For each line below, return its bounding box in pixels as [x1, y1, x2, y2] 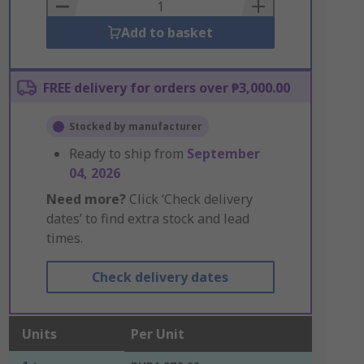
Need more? [45, 190, 126, 208]
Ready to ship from [68, 145, 187, 162]
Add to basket [120, 24, 213, 41]
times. [45, 229, 83, 247]
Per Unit [130, 325, 184, 343]
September [186, 145, 260, 162]
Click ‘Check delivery [125, 190, 253, 208]
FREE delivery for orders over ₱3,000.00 [42, 79, 290, 97]
